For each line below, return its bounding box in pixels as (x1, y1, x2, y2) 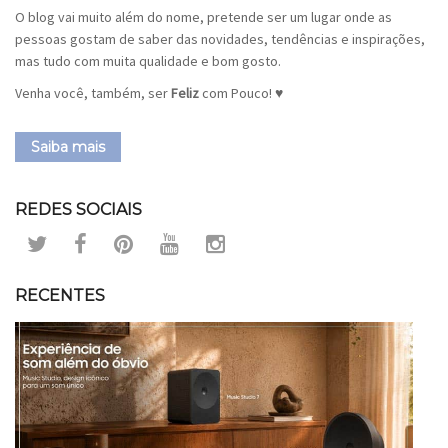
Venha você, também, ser (15, 83, 171, 102)
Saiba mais (31, 137, 105, 156)
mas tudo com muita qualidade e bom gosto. (15, 51, 281, 70)
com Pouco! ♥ (199, 83, 283, 102)
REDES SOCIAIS (15, 199, 142, 219)
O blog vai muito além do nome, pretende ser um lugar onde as (15, 7, 392, 26)
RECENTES (15, 285, 105, 305)
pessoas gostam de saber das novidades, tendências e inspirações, (15, 29, 425, 48)
